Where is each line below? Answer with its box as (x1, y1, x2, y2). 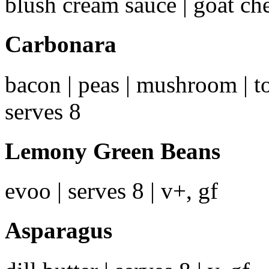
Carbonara (5, 31, 116, 58)
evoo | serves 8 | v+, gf (5, 178, 218, 204)
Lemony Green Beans (5, 138, 220, 164)
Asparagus (5, 217, 112, 244)
